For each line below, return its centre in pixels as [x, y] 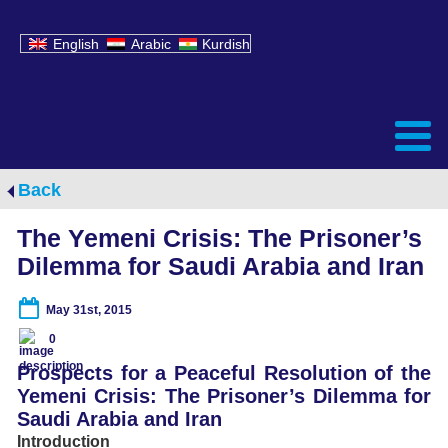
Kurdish [226, 44]
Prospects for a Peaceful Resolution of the [224, 373]
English [75, 44]
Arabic [150, 44]
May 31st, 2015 [89, 309]
